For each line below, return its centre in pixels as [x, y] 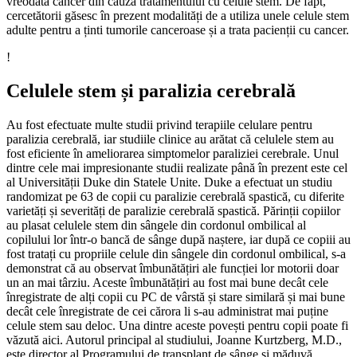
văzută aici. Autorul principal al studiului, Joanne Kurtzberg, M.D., [174, 339]
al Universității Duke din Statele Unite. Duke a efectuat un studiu [169, 182]
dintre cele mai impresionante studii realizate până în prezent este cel [177, 167]
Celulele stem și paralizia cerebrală [151, 90]
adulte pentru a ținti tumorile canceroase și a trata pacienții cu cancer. [178, 29]
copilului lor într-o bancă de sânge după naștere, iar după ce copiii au [178, 239]
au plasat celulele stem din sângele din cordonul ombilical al [156, 225]
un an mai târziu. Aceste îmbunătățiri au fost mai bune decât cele [167, 282]
